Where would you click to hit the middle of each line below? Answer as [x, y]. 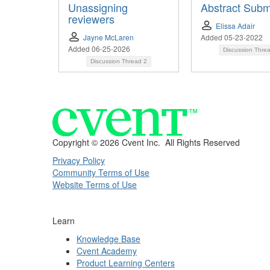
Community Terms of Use [101, 172]
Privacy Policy [79, 160]
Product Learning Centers [126, 263]
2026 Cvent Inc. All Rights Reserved [170, 142]
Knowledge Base [108, 239]
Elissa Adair [235, 26]
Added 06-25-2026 [99, 49]
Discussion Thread [117, 61]
